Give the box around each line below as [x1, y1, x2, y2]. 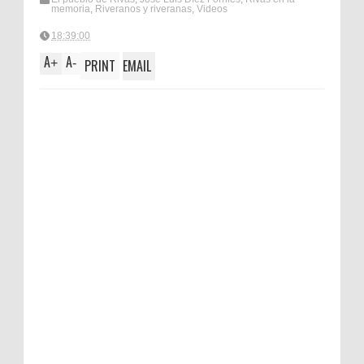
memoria [51, 3, 90, 15]
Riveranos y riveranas [95, 3, 192, 15]
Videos [197, 3, 227, 15]
